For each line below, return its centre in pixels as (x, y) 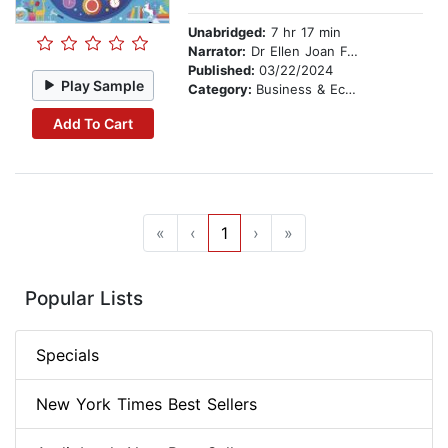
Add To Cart (92, 123)
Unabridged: (227, 32)
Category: (222, 89)
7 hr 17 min (303, 32)
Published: (223, 70)
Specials (67, 355)
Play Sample (103, 85)
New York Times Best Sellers (146, 404)
